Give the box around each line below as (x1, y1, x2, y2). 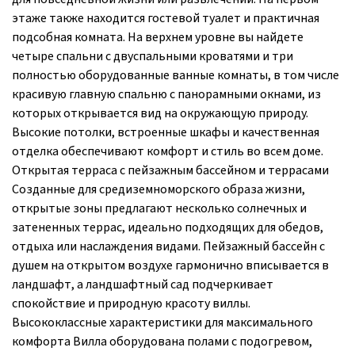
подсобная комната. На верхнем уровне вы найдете (12, 28, 303, 46)
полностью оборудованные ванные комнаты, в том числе (12, 66, 339, 84)
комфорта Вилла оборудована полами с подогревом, (12, 332, 312, 350)
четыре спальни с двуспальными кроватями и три (12, 47, 293, 65)
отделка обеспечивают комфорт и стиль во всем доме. (12, 142, 323, 160)
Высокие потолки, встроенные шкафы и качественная (12, 123, 319, 141)
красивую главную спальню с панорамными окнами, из (12, 85, 321, 103)
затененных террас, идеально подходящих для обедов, (12, 218, 323, 236)
